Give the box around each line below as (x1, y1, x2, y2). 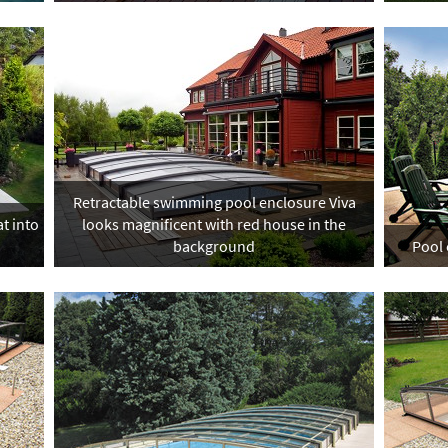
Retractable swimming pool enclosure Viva (72, 192, 356, 212)
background (173, 236, 255, 256)
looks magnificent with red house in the (82, 214, 346, 234)
